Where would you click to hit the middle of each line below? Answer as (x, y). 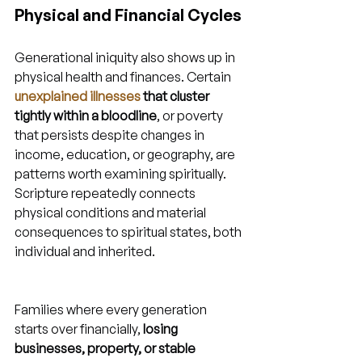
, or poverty (191, 116)
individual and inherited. (85, 251)
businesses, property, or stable (106, 348)
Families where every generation (112, 309)
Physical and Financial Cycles (128, 15)
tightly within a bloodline (86, 116)
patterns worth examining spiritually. (122, 174)
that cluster (176, 96)
